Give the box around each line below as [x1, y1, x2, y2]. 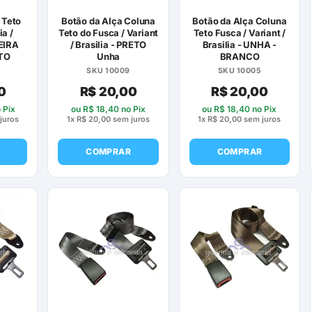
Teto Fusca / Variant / [193, 27, 286, 39]
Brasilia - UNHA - [202, 39, 277, 51]
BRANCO [219, 51, 260, 63]
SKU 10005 [217, 66, 262, 76]
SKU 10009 [86, 66, 130, 76]
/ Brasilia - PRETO [70, 39, 147, 51]
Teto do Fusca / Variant [58, 27, 159, 39]
